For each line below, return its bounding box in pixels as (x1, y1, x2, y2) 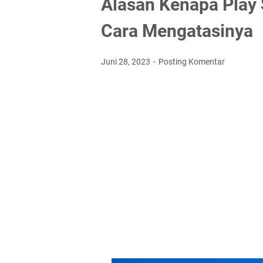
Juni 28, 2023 (101, 57, 152, 66)
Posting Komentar (159, 57, 225, 66)
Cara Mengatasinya (101, 21, 253, 41)
